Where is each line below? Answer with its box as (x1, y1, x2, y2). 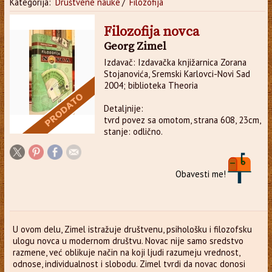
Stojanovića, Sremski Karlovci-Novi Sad (103, 67, 250, 80)
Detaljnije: (103, 102, 143, 114)
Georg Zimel (103, 39, 166, 53)
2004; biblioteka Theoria (103, 79, 198, 91)
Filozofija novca (103, 23, 199, 40)
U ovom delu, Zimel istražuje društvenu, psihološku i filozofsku (12, 223, 252, 235)
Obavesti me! (175, 168, 226, 180)
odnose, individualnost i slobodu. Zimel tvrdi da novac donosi (12, 257, 245, 270)
